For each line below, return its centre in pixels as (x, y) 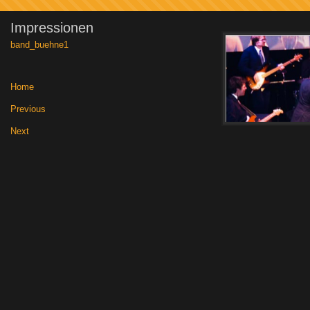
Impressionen (52, 27)
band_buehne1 (39, 45)
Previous (28, 109)
